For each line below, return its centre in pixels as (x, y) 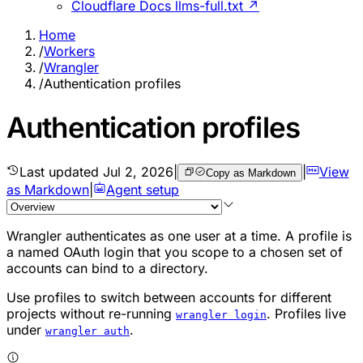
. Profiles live (306, 313)
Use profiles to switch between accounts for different (169, 297)
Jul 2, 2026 (138, 171)
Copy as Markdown (250, 173)
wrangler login (221, 314)
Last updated (61, 171)
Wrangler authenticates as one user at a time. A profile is (179, 235)
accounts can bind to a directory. (107, 268)
